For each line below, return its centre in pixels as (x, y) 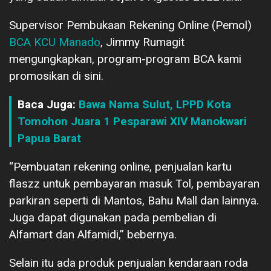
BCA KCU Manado (55, 42)
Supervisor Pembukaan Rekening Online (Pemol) (130, 25)
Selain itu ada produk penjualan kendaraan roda (129, 263)
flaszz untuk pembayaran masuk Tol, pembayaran (134, 183)
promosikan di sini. (56, 76)
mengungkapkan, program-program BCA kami (125, 59)
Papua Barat (49, 138)
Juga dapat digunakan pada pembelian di (113, 217)
